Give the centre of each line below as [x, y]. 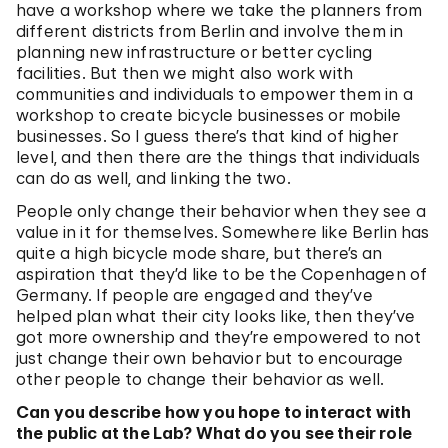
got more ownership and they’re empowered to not [219, 337]
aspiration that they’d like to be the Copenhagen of [222, 274]
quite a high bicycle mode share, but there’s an [199, 253]
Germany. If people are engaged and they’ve [194, 295]
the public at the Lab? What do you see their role [214, 433]
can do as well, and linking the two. [153, 178]
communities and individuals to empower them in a [214, 94]
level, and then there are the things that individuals [218, 157]
